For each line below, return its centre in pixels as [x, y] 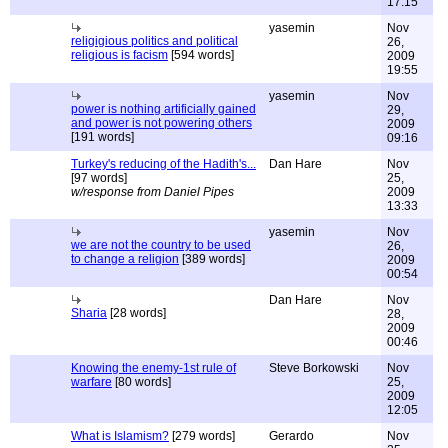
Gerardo [291, 436]
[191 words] [102, 137]
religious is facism [119, 55]
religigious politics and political [154, 41]
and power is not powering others [161, 123]
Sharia [89, 313]
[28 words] [136, 313]
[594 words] [201, 55]
